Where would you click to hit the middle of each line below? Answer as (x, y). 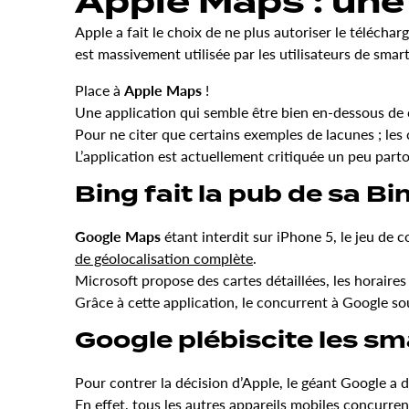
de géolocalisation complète (164, 258)
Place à (100, 90)
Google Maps (118, 236)
